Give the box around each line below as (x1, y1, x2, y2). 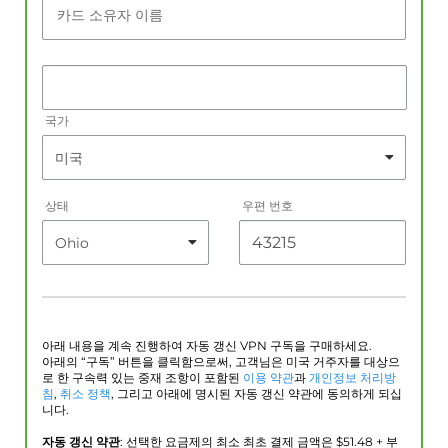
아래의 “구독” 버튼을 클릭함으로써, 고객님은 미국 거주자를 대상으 (42, 355, 400, 370)
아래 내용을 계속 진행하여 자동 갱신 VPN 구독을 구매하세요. (42, 339, 372, 354)
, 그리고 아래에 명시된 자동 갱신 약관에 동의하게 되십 (111, 387, 402, 402)
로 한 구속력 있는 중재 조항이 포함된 (42, 371, 243, 386)
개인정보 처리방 (309, 371, 396, 386)
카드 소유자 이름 (57, 6, 163, 25)
